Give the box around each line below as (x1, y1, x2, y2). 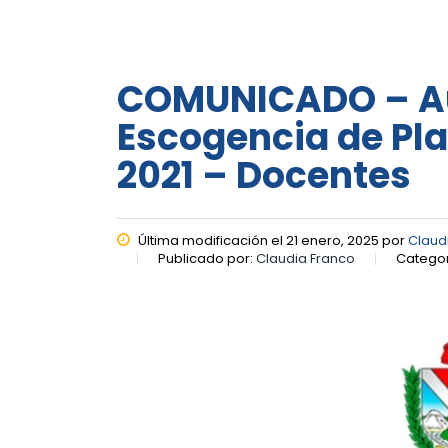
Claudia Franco (256, 249, 355, 268)
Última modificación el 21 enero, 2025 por (135, 231, 408, 250)
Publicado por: (158, 249, 256, 268)
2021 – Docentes (117, 150, 411, 201)
